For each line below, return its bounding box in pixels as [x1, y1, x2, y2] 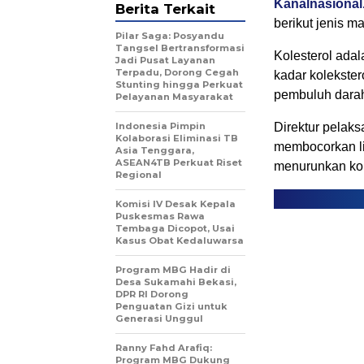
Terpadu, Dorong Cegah [115, 66, 239, 78]
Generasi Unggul [115, 312, 203, 324]
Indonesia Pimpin [115, 119, 206, 132]
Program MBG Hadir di [115, 263, 231, 275]
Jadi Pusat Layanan [115, 54, 215, 66]
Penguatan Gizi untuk [115, 300, 227, 312]
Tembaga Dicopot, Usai [115, 222, 235, 234]
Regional [115, 168, 162, 180]
